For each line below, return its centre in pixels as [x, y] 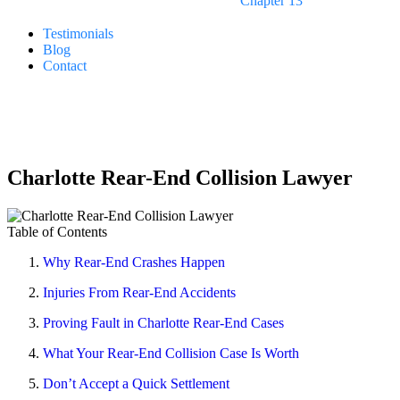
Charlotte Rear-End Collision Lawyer [180, 177]
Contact [65, 66]
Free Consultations [60, 124]
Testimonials [78, 33]
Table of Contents [57, 231]
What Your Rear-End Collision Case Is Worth [171, 353]
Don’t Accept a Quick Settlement [136, 383]
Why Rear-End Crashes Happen [134, 262]
